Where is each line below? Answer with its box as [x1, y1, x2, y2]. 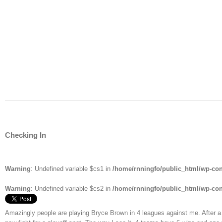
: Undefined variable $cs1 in [31, 165, 112, 172]
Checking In [5, 130, 46, 139]
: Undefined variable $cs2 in [31, 184, 112, 192]
